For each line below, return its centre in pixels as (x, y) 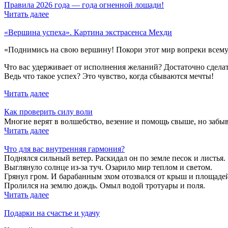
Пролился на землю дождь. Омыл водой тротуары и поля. (105, 186)
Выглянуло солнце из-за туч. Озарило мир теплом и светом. (108, 167)
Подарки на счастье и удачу (52, 213)
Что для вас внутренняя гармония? (64, 149)
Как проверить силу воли (48, 112)
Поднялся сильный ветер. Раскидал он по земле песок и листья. (115, 158)
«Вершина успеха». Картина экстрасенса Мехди (88, 33)
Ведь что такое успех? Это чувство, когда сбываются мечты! (109, 76)
